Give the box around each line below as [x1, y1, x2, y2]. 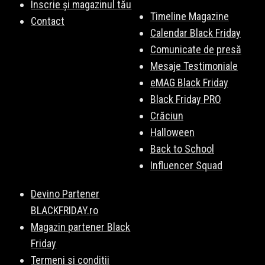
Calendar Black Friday [150, 27, 241, 40]
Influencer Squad [150, 159, 222, 172]
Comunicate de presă [150, 43, 241, 56]
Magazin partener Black [31, 221, 131, 234]
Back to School [150, 143, 214, 156]
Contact [31, 15, 65, 28]
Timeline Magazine [150, 10, 229, 23]
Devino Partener [31, 188, 100, 201]
